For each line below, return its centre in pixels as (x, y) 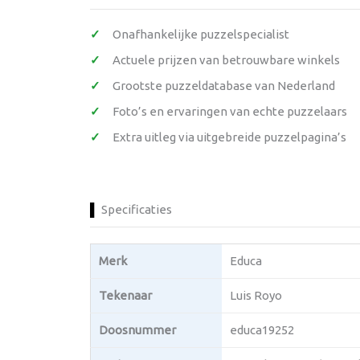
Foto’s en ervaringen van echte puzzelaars (230, 111)
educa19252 (262, 330)
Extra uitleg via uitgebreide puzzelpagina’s (229, 137)
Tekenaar (125, 295)
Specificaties (137, 209)
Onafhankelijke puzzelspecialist (201, 34)
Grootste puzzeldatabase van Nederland (224, 86)
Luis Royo (256, 295)
